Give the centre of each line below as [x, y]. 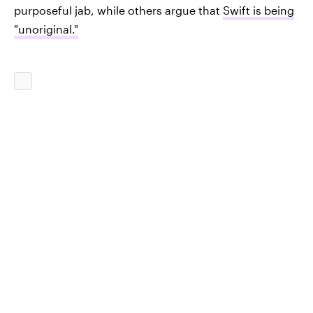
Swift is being [259, 10]
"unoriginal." [46, 29]
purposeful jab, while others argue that [118, 10]
